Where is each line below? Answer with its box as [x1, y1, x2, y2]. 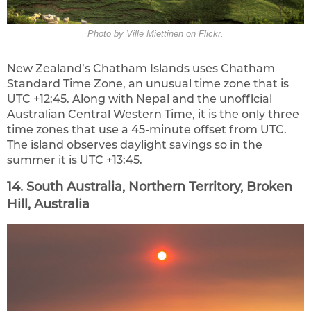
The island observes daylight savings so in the [7, 137, 262, 151]
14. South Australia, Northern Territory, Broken [7, 178, 292, 194]
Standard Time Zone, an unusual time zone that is [7, 76, 289, 90]
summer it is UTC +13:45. [7, 153, 142, 167]
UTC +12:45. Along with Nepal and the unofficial [7, 92, 272, 106]
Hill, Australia [7, 196, 90, 212]
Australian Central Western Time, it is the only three [7, 107, 299, 121]
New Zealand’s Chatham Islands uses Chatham [7, 61, 275, 75]
